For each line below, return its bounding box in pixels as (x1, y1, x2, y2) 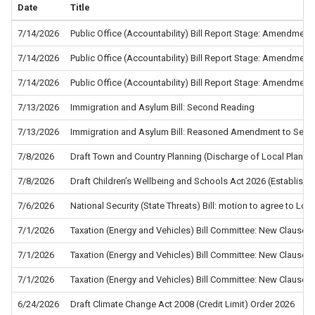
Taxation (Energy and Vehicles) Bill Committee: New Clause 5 (70, 225, 314, 236)
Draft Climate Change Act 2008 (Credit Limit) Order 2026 (70, 299, 295, 309)
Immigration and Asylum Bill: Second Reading (70, 102, 255, 112)
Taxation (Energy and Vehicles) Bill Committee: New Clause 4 (70, 250, 314, 260)
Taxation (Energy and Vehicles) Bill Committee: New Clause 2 (70, 274, 314, 285)
